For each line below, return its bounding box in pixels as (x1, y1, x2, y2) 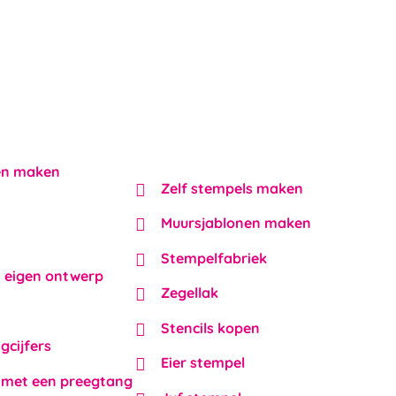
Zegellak (161, 284, 218, 302)
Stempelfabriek (161, 248, 267, 267)
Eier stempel (161, 354, 245, 372)
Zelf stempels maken (161, 179, 303, 197)
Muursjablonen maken (161, 214, 311, 232)
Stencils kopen (161, 318, 260, 337)
